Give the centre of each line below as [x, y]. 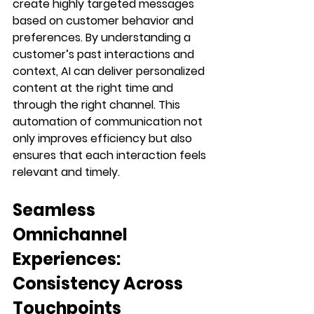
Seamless [56, 210]
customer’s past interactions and [105, 54]
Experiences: [68, 259]
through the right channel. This [98, 104]
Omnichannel [72, 234]
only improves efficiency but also [104, 138]
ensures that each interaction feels [111, 155]
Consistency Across [100, 283]
